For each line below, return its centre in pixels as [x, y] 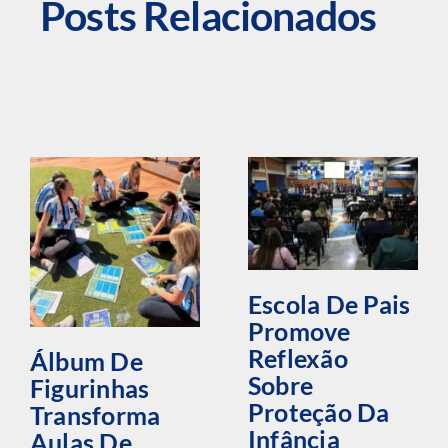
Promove [299, 331]
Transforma [95, 415]
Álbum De [86, 361]
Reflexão [297, 358]
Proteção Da [318, 412]
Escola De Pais [329, 304]
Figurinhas [89, 388]
